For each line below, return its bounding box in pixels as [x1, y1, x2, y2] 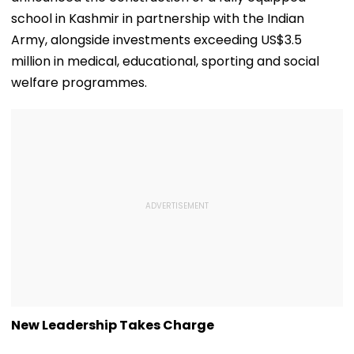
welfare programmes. [11, 73, 147, 92]
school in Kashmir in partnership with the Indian [11, 9, 304, 28]
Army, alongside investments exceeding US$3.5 [11, 30, 302, 49]
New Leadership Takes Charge [11, 315, 214, 334]
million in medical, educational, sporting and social [11, 51, 319, 70]
